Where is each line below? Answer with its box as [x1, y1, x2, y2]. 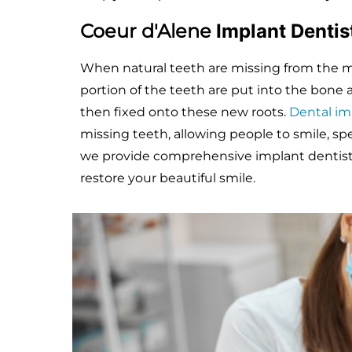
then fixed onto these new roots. [80, 104, 289, 119]
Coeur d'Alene [80, 19, 216, 42]
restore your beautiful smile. [80, 170, 255, 185]
